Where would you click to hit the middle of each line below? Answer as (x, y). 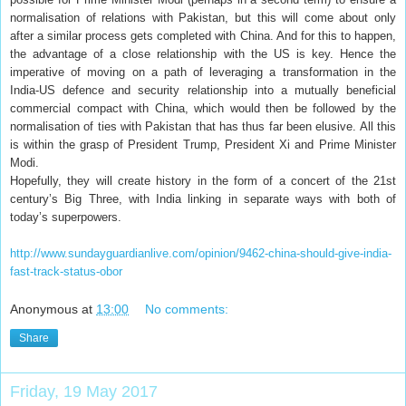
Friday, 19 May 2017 (84, 392)
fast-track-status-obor (66, 271)
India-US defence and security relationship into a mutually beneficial (203, 90)
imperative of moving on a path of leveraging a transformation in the (203, 72)
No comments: (187, 309)
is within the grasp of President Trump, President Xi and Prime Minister (203, 144)
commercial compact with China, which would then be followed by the (203, 108)
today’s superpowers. (66, 217)
